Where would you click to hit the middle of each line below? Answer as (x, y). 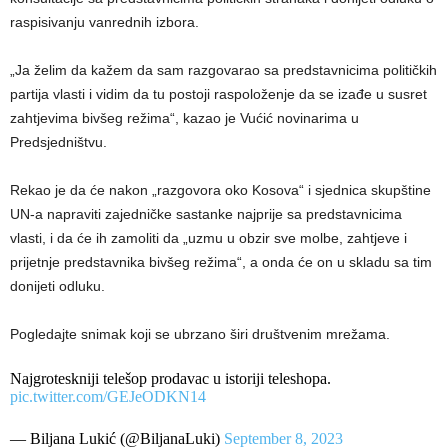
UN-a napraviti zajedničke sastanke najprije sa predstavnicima (206, 214)
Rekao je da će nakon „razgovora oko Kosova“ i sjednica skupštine (220, 190)
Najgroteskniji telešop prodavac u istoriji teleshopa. (170, 379)
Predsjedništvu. (58, 142)
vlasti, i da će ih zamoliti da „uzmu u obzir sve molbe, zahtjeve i (208, 238)
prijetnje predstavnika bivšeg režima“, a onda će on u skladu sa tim (221, 262)
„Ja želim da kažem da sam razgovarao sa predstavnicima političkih (223, 70)
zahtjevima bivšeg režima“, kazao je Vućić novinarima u (184, 118)
